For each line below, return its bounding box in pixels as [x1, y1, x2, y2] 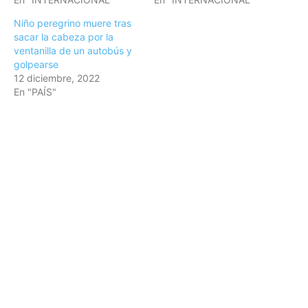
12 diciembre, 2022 [14, 72, 100, 85]
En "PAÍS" [14, 86, 56, 98]
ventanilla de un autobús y [14, 45, 132, 57]
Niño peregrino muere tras [14, 17, 131, 30]
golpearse [14, 58, 58, 71]
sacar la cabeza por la [14, 31, 113, 43]
